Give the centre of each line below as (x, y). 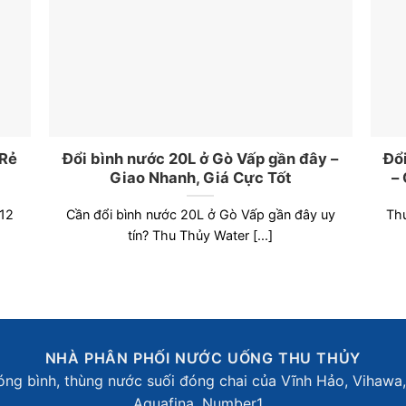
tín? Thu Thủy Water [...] (201, 235)
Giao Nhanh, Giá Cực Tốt (201, 177)
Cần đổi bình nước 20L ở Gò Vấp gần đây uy (200, 214)
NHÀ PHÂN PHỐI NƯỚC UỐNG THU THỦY (203, 358)
